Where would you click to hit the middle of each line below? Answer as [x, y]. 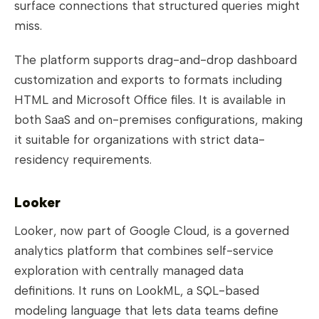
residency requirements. [83, 160]
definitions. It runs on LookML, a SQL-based [137, 291]
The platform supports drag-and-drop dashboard [156, 60]
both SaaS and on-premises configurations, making [158, 120]
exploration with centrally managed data [129, 271]
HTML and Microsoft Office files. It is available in [150, 100]
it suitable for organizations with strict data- [140, 140]
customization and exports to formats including [148, 80]
